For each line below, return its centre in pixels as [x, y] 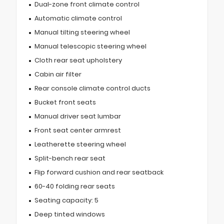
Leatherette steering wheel [80, 144]
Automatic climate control [78, 18]
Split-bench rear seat [70, 158]
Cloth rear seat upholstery [78, 60]
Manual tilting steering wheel [82, 32]
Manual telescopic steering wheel [90, 46]
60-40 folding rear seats [74, 186]
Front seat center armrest [77, 130]
